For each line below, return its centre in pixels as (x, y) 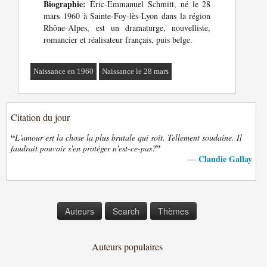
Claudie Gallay (225, 159)
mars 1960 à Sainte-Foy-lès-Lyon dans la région (127, 16)
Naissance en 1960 (64, 71)
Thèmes (173, 211)
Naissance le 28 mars (136, 71)
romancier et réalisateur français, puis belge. (118, 40)
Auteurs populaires (127, 246)
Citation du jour (41, 117)
